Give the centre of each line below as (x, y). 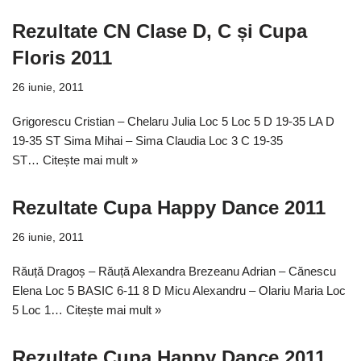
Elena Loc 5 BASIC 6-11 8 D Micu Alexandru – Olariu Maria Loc (179, 291)
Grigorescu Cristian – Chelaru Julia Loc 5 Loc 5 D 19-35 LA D (173, 122)
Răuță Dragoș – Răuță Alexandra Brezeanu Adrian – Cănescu (174, 272)
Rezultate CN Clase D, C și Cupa (160, 31)
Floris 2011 (62, 58)
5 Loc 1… (39, 310)
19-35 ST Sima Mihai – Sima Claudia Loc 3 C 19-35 (147, 141)
